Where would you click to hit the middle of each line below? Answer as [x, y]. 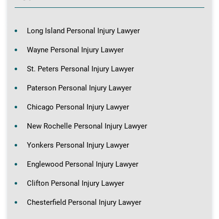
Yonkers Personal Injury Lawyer [78, 145]
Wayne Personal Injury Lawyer [75, 50]
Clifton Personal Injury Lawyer [76, 183]
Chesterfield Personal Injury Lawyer [84, 202]
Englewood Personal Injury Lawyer [83, 164]
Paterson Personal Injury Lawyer [79, 88]
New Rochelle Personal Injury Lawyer [87, 126]
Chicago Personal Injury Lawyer [78, 107]
